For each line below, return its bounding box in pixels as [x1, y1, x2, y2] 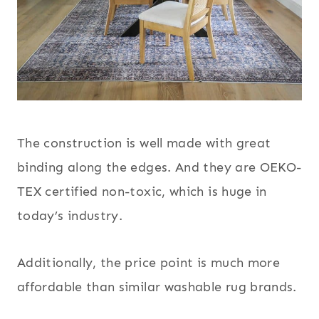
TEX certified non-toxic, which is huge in [17, 184, 267, 200]
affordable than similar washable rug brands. [17, 279, 297, 296]
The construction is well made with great [17, 135, 271, 152]
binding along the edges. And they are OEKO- [17, 159, 302, 176]
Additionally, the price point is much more [17, 255, 281, 271]
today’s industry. [17, 208, 123, 224]
